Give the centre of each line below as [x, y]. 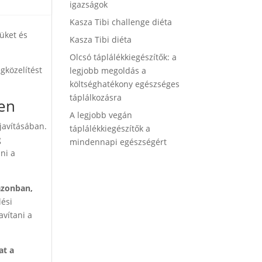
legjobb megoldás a [108, 70]
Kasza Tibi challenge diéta [121, 22]
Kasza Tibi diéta [101, 39]
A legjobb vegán [101, 115]
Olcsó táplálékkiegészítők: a [123, 57]
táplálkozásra [96, 97]
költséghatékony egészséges [125, 84]
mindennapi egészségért [118, 142]
